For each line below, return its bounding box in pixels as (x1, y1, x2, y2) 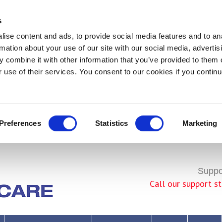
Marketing (182, 118, 218, 127)
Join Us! (105, 163, 131, 171)
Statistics (95, 118, 128, 127)
